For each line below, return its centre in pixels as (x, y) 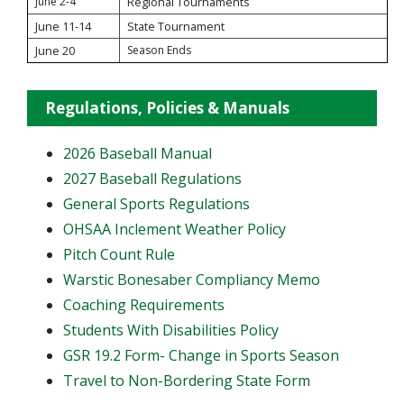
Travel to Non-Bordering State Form (187, 380)
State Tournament (176, 26)
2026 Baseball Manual (138, 153)
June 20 (55, 50)
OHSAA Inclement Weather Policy (174, 229)
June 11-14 (63, 26)
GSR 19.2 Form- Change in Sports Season (201, 355)
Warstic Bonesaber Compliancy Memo (192, 279)
